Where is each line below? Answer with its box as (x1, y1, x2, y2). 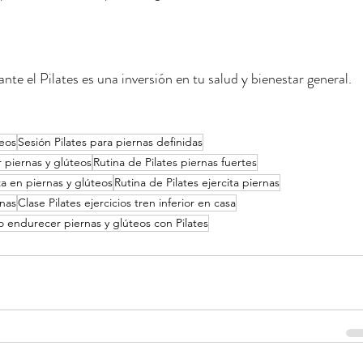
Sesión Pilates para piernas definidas (18, 135, 203, 149)
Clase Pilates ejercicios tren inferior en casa (18, 195, 236, 210)
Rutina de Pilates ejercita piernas (114, 175, 280, 190)
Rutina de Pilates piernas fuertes (93, 155, 257, 169)
